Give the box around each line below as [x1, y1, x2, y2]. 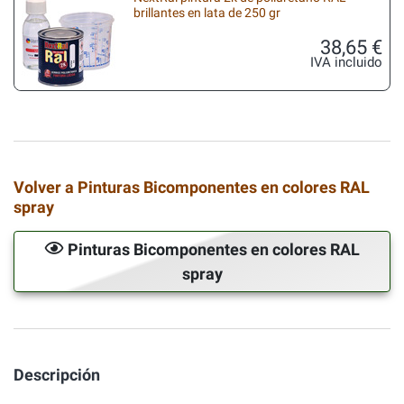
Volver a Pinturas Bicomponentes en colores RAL [14, 178, 370, 197]
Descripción [14, 365, 100, 384]
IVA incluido [310, 54, 382, 70]
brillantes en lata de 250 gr [133, 5, 280, 21]
